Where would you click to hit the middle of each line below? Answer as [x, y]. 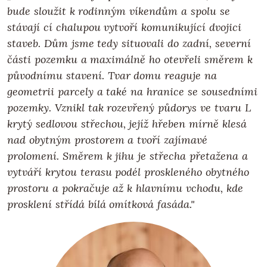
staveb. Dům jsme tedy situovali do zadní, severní [129, 43]
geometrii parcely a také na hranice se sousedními [132, 91]
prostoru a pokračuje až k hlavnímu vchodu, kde [125, 188]
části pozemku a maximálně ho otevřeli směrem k [130, 59]
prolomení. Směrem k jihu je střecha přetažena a [128, 156]
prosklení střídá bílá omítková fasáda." [101, 204]
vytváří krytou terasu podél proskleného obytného [128, 172]
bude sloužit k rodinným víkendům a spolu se [119, 11]
